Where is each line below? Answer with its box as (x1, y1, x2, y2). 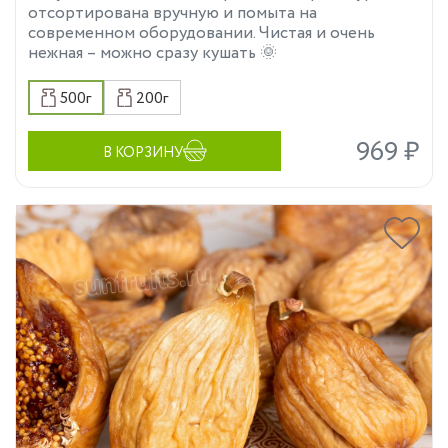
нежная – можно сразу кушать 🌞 (28, 40, 277, 66)
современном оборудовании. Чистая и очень (28, 20, 375, 46)
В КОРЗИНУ (102, 142, 183, 163)
